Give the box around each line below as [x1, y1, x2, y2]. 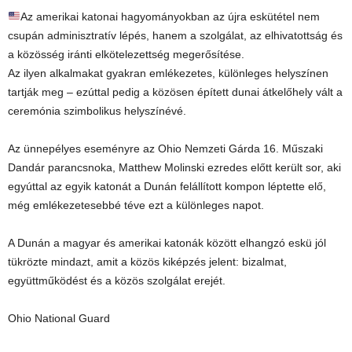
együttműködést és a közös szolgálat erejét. [8, 274, 225, 287]
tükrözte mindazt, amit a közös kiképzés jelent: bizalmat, [8, 255, 287, 268]
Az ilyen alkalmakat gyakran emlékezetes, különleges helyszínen [8, 67, 328, 79]
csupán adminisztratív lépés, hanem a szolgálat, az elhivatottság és [8, 29, 343, 42]
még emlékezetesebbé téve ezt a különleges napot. [8, 199, 264, 211]
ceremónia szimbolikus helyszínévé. [8, 104, 186, 117]
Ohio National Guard [8, 312, 110, 324]
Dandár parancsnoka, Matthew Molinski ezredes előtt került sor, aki [8, 161, 341, 174]
